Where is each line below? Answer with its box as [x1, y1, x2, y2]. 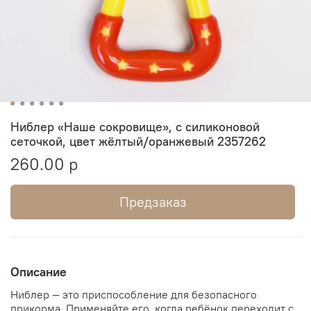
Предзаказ [119, 192, 187, 210]
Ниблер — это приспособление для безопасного [10, 287, 257, 302]
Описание [10, 263, 67, 280]
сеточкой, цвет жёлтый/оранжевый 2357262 [10, 133, 266, 149]
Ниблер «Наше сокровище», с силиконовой [10, 118, 260, 135]
